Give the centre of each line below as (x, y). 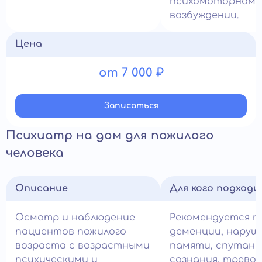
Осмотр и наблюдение (75, 218)
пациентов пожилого (71, 232)
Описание (42, 189)
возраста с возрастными (82, 246)
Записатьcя (131, 106)
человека (35, 153)
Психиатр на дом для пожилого (110, 136)
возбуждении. (204, 15)
